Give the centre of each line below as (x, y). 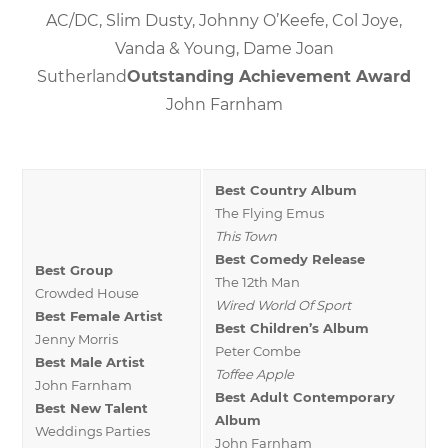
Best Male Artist (90, 361)
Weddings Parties (92, 430)
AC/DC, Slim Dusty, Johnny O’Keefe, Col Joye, (224, 20)
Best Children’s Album (292, 327)
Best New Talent (91, 407)
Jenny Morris (76, 338)
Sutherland (82, 76)
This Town (246, 235)
